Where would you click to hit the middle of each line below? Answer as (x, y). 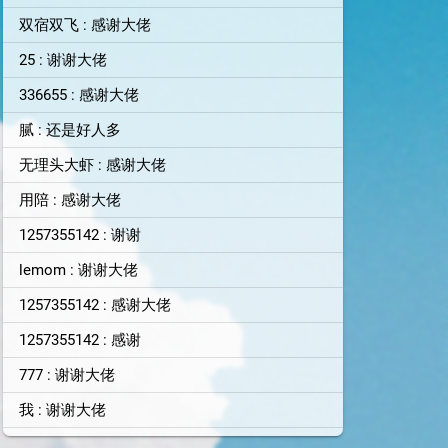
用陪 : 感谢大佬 (69, 200)
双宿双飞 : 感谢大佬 (84, 25)
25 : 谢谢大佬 (62, 60)
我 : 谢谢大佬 (62, 410)
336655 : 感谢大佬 (78, 95)
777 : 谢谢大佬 (66, 375)
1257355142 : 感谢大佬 (94, 305)
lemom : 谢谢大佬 (78, 270)
